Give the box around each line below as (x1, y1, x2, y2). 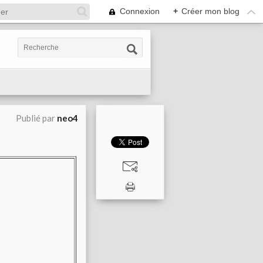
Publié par (16, 113, 57, 123)
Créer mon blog (181, 6, 240, 16)
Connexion (120, 6, 160, 16)
